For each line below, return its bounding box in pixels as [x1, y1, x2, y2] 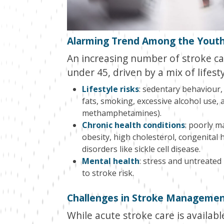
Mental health [81, 155, 139, 167]
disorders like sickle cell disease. [81, 143, 200, 155]
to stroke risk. [81, 167, 134, 179]
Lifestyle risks [81, 83, 139, 95]
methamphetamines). [81, 107, 161, 119]
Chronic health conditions [81, 119, 185, 131]
